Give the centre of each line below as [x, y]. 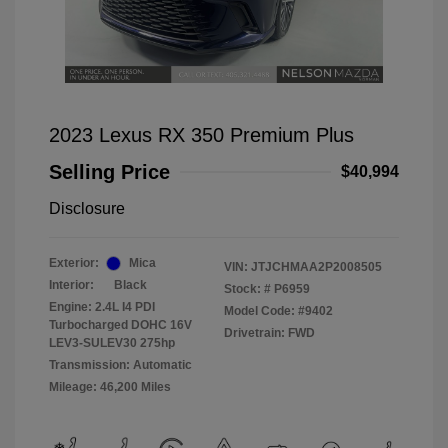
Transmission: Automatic [120, 365]
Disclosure [87, 209]
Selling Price [109, 172]
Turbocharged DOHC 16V [120, 325]
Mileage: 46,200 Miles [110, 387]
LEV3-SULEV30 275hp [112, 343]
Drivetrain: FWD [269, 333]
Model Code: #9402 [278, 311]
